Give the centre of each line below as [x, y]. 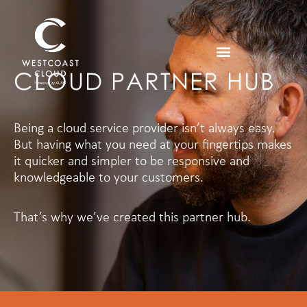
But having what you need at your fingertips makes [153, 145]
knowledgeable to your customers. [109, 178]
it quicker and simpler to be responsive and [132, 162]
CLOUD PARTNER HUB [145, 81]
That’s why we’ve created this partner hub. [132, 218]
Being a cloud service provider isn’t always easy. [145, 129]
